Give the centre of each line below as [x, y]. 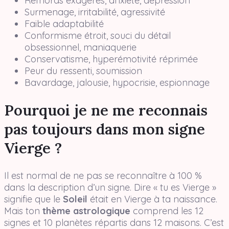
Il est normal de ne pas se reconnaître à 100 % [103, 176]
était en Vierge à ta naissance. [152, 199]
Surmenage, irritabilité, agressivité [95, 12]
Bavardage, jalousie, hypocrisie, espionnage [117, 83]
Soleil [75, 199]
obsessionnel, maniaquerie [81, 48]
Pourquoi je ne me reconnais [106, 110]
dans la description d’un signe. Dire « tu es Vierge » [110, 188]
